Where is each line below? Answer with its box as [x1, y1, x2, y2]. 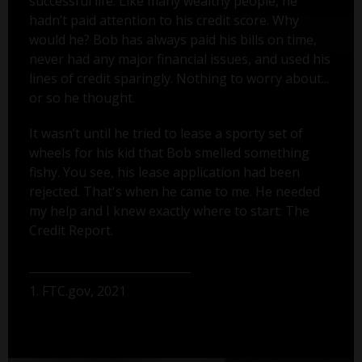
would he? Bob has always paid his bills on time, [28, 31, 317, 49]
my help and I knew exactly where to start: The [28, 202, 309, 221]
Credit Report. [28, 221, 113, 240]
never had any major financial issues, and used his [28, 50, 330, 69]
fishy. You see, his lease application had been [28, 163, 300, 182]
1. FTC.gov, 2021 [28, 282, 126, 301]
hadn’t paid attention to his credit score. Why [28, 11, 299, 30]
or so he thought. [28, 89, 135, 107]
